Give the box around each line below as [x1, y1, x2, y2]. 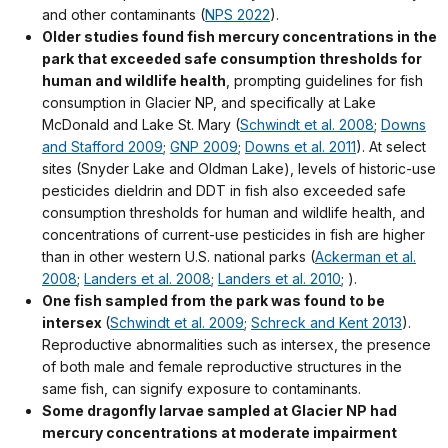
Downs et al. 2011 [245, 138, 356, 156]
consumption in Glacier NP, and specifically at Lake [42, 94, 376, 112]
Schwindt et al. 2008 [240, 116, 374, 134]
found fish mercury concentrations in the [142, 28, 437, 46]
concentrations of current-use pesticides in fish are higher [42, 226, 425, 244]
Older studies [42, 28, 142, 46]
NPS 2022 [205, 6, 270, 24]
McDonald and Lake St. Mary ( [42, 116, 240, 134]
